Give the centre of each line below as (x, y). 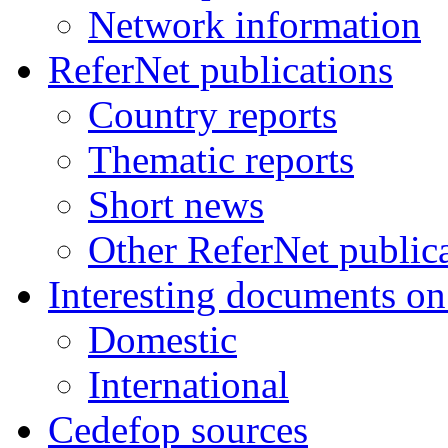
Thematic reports (221, 159)
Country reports (212, 114)
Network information (254, 24)
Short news (176, 204)
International (188, 384)
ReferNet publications (220, 69)
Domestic (162, 339)
